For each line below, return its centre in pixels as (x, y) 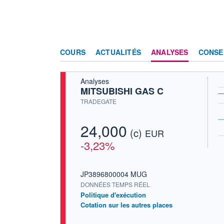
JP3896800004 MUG (114, 174)
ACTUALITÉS (118, 52)
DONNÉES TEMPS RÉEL (115, 184)
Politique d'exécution (113, 195)
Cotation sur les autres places (126, 205)
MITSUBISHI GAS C (122, 91)
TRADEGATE (98, 101)
